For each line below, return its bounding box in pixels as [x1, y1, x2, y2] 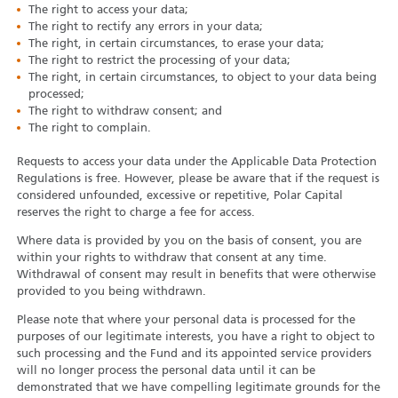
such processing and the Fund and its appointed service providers [16, 348, 371, 361]
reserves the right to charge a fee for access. [16, 207, 255, 219]
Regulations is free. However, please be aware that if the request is [16, 173, 379, 186]
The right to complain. [28, 123, 151, 135]
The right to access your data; [28, 4, 188, 17]
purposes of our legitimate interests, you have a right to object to [16, 331, 375, 344]
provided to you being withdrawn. [16, 286, 206, 298]
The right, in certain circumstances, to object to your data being [28, 72, 377, 84]
